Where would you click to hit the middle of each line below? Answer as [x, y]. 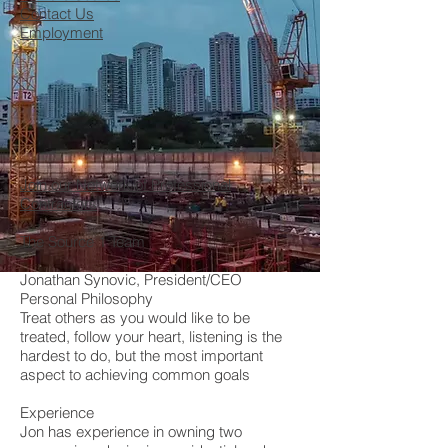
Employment [61, 32]
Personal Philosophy [86, 298]
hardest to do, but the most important [141, 355]
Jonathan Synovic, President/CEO [131, 279]
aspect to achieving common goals [135, 374]
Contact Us [57, 13]
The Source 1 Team [82, 241]
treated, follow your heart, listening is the [151, 336]
